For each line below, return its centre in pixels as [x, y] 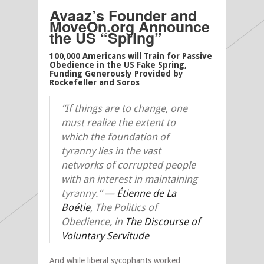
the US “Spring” [106, 38]
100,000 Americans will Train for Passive [131, 56]
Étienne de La [146, 194]
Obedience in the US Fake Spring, [118, 65]
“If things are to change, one [124, 109]
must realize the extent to [118, 123]
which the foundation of [115, 137]
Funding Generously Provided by [116, 74]
